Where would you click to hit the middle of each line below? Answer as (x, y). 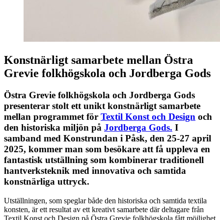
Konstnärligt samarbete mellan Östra (98, 60)
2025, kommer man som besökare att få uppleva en (107, 149)
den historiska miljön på (54, 128)
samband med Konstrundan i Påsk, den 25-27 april (108, 138)
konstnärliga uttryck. (47, 182)
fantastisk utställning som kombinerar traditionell (104, 160)
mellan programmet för (52, 117)
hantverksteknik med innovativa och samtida (95, 171)
